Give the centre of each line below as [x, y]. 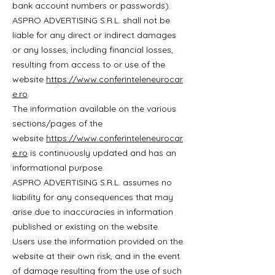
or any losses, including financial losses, [93, 50]
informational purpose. [58, 168]
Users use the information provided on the [98, 241]
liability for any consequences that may [93, 197]
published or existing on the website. [86, 227]
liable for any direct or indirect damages [94, 35]
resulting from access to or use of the [89, 64]
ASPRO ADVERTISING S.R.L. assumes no [92, 182]
